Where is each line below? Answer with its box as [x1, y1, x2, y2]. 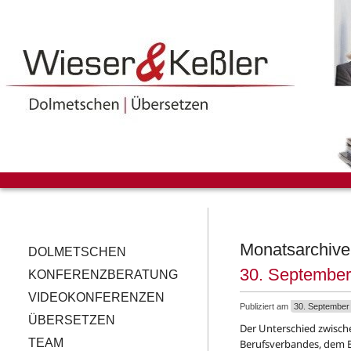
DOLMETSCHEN [28, 245, 126, 259]
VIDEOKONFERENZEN [28, 291, 165, 304]
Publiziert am [240, 302, 289, 311]
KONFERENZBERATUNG [28, 268, 178, 281]
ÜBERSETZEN [28, 313, 115, 327]
